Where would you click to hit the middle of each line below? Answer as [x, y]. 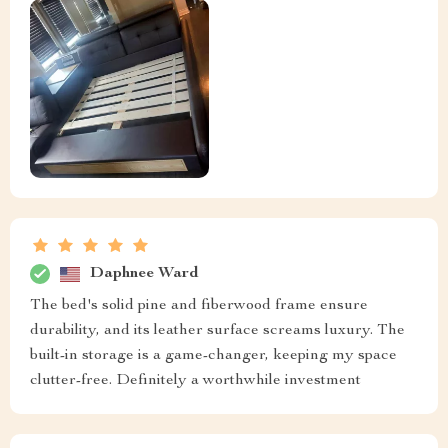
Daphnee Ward [144, 273]
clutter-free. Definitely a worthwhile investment [195, 381]
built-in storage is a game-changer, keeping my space [213, 356]
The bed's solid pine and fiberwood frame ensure [199, 306]
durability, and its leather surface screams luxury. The [217, 331]
